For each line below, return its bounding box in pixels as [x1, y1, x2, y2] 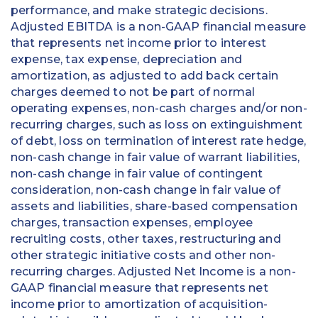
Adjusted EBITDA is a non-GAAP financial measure [11, 20, 307, 34]
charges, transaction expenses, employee [11, 216, 253, 230]
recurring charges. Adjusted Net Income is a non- [11, 265, 296, 279]
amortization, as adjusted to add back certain [11, 69, 279, 83]
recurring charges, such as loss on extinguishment [11, 118, 302, 132]
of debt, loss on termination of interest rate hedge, [11, 134, 307, 148]
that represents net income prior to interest [11, 36, 267, 50]
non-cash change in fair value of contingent [11, 167, 263, 181]
